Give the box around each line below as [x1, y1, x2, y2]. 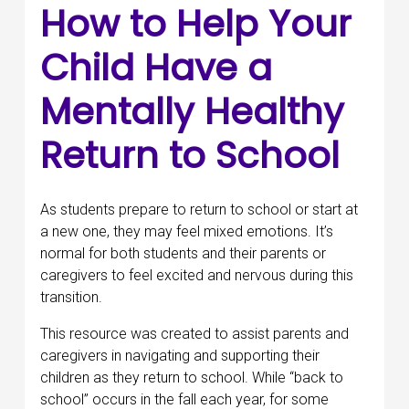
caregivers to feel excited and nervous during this [40, 266, 353, 284]
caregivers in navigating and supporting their [40, 346, 320, 364]
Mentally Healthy [40, 85, 344, 137]
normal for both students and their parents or [40, 244, 326, 262]
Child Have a [40, 41, 272, 93]
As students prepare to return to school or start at [40, 200, 358, 218]
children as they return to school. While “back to [40, 368, 343, 386]
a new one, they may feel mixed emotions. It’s [40, 222, 333, 240]
